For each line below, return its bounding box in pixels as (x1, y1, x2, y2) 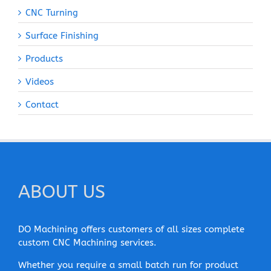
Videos (25, 76, 54, 88)
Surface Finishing (25, 30, 99, 42)
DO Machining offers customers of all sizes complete (18, 224, 244, 235)
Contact (25, 99, 59, 111)
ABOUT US (18, 181, 105, 203)
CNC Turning (25, 7, 78, 19)
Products (25, 53, 63, 65)
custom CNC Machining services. (18, 237, 157, 249)
